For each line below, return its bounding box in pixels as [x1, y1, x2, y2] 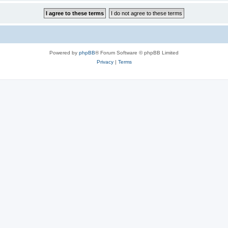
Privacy [96, 59, 113, 65]
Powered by [49, 49, 79, 55]
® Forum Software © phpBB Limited [95, 49, 179, 55]
